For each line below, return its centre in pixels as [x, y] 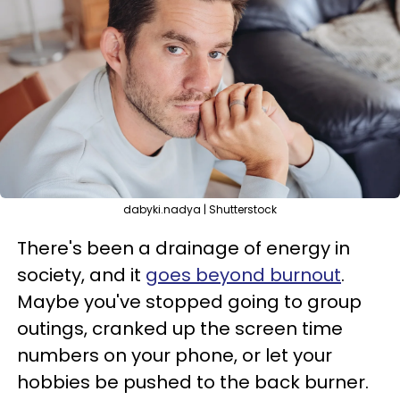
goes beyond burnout [243, 275]
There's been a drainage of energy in [183, 248]
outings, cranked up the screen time [180, 329]
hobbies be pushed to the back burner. [195, 382]
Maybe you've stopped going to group [189, 302]
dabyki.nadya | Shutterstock [200, 209]
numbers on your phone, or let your [175, 355]
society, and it [81, 275]
